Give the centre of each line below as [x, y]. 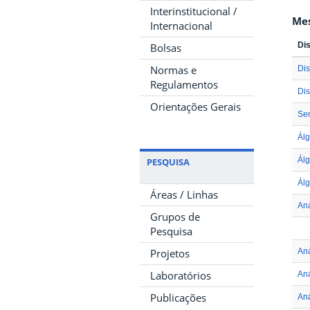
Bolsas [166, 48]
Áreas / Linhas [184, 194]
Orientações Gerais [195, 107]
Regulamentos [184, 84]
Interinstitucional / [194, 11]
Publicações [178, 298]
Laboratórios [181, 275]
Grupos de [175, 217]
